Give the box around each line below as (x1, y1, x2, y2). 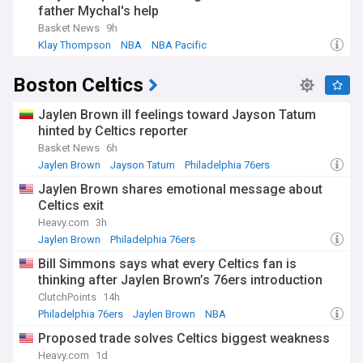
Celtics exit (38, 198, 104, 213)
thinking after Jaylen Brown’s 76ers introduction (38, 272, 322, 288)
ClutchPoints (38, 291, 96, 303)
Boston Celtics (13, 71, 143, 100)
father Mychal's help (38, 3, 159, 19)
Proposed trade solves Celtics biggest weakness (38, 331, 330, 346)
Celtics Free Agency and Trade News (41, 246, 212, 258)
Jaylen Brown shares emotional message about (38, 181, 322, 197)
